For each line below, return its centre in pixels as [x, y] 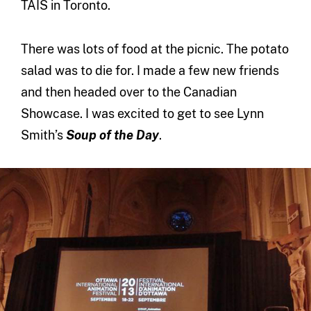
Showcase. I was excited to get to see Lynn [142, 114]
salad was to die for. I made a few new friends [150, 71]
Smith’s [43, 135]
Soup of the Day [112, 135]
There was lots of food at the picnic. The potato [154, 49]
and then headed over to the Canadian [128, 92]
